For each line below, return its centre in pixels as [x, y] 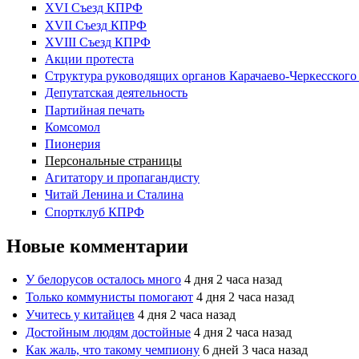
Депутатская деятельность [116, 93]
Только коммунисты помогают [109, 297]
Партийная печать [95, 110]
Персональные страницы [113, 161]
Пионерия [73, 143]
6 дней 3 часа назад [255, 350]
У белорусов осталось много [103, 280]
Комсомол [73, 127]
